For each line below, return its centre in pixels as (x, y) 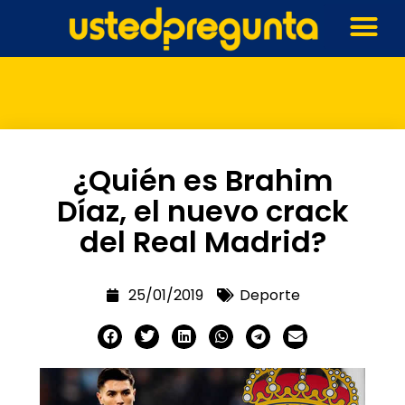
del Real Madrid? (202, 241)
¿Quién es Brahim (202, 180)
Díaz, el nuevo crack (202, 211)
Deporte (269, 295)
